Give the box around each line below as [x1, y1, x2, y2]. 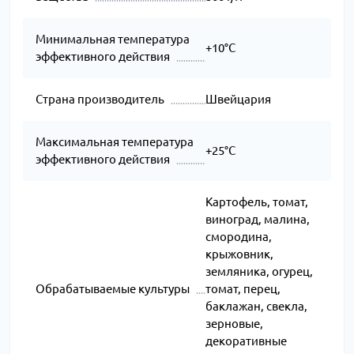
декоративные [205, 333, 287, 348]
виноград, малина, [205, 212, 310, 226]
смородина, [205, 229, 272, 243]
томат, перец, [205, 281, 281, 296]
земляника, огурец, [205, 264, 313, 278]
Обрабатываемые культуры [36, 281, 190, 296]
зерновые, [205, 316, 263, 330]
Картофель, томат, [205, 194, 308, 209]
